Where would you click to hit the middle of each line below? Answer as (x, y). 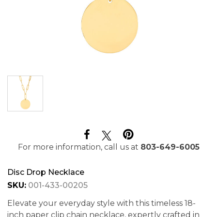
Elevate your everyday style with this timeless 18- (101, 203)
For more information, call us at (79, 147)
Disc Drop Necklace (46, 172)
